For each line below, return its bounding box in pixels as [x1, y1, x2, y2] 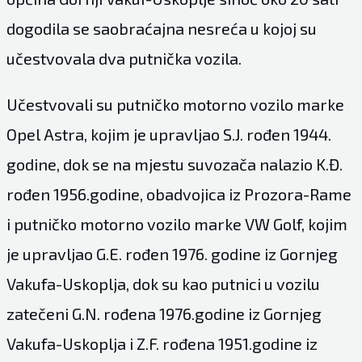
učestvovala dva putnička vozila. [6, 48, 242, 69]
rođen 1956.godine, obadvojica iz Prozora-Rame [6, 184, 351, 204]
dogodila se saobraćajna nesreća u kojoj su [6, 19, 317, 39]
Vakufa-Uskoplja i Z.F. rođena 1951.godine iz [6, 334, 318, 354]
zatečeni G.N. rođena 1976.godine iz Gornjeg [6, 304, 322, 324]
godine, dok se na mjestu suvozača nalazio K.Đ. [6, 154, 343, 175]
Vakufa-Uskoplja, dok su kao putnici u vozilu [6, 274, 320, 294]
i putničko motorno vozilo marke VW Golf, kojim [6, 214, 347, 234]
